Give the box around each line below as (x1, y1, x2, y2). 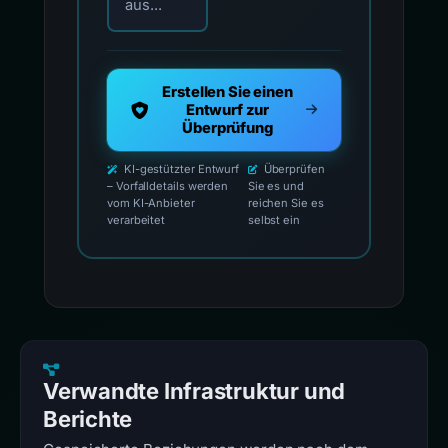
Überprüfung (182, 119, 273, 137)
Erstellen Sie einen (162, 83, 293, 101)
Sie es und (247, 179, 304, 193)
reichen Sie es (247, 196, 324, 210)
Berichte (43, 406, 133, 432)
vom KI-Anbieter (107, 196, 195, 210)
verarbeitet (107, 213, 166, 227)
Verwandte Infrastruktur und (43, 378, 346, 404)
